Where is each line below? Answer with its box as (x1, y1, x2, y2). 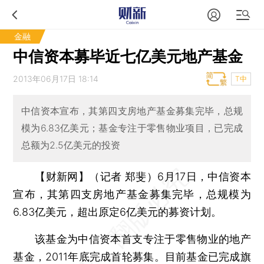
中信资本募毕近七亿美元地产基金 (13, 47, 243, 65)
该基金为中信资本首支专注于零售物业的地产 (13, 232, 251, 245)
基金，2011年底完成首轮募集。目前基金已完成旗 (13, 250, 251, 263)
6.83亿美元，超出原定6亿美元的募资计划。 (13, 205, 222, 218)
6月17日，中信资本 (157, 170, 251, 183)
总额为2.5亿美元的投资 (21, 139, 120, 151)
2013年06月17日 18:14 (13, 74, 99, 84)
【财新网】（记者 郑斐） (35, 170, 158, 183)
